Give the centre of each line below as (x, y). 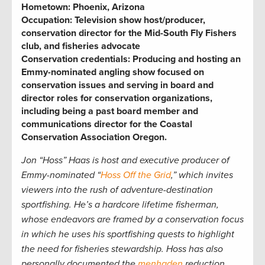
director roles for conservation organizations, (117, 98)
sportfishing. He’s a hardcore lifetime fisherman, (120, 204)
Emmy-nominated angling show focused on (113, 72)
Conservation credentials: (76, 59)
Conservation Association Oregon (93, 137)
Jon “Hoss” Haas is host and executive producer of (125, 160)
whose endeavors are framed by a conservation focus (132, 219)
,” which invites (202, 175)
